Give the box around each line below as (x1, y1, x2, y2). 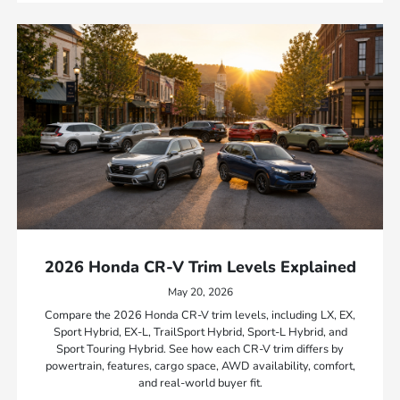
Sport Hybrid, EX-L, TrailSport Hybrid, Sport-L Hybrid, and (53, 324, 347, 341)
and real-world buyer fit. (137, 375, 262, 392)
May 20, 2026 (167, 285, 233, 300)
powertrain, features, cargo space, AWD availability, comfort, (45, 358, 355, 375)
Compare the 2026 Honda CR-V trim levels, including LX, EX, (45, 307, 355, 324)
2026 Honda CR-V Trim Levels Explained (44, 256, 356, 279)
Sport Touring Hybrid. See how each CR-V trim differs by (56, 341, 344, 358)
